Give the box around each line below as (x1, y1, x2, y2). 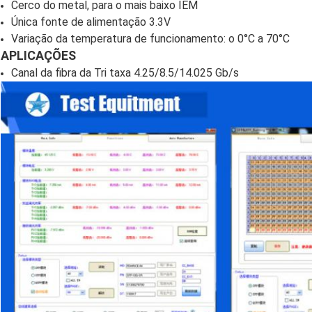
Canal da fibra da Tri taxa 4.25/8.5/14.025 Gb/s (11, 66, 239, 80)
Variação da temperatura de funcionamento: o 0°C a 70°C (11, 32, 290, 46)
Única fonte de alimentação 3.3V (11, 15, 171, 29)
